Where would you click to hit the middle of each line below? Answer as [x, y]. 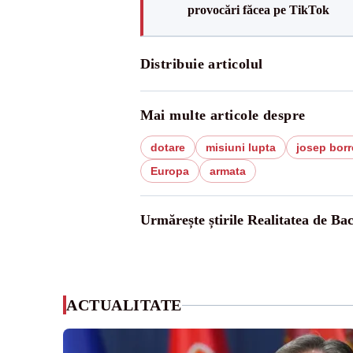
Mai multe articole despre [223, 115]
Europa [169, 171]
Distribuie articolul [201, 64]
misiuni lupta [240, 147]
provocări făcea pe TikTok [258, 10]
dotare [167, 147]
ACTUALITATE [124, 305]
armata [227, 171]
